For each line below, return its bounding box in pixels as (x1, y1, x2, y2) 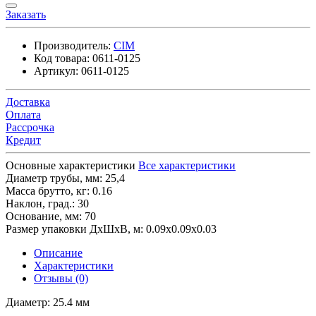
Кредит (6, 133, 41, 146)
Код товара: (34, 51, 90, 64)
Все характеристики (138, 159, 236, 171)
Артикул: (34, 64, 78, 77)
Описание (34, 246, 83, 259)
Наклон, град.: (6, 197, 75, 209)
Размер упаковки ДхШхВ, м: (6, 222, 143, 235)
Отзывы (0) (34, 272, 88, 284)
